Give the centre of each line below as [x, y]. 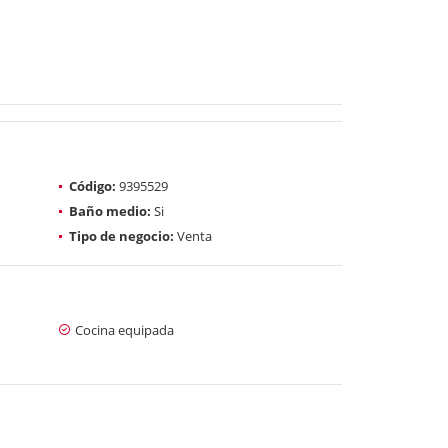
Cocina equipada [124, 329]
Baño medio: [110, 210]
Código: [92, 185]
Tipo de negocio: [121, 235]
